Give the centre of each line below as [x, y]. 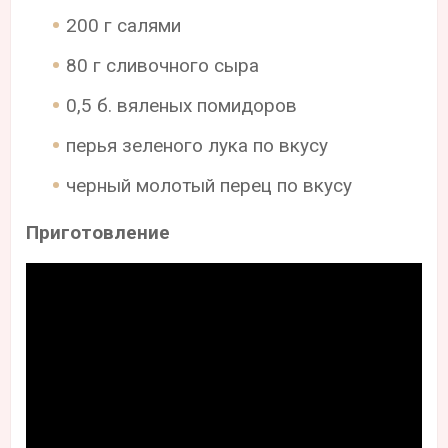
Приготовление [98, 232]
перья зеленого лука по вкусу [197, 145]
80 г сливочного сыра [163, 65]
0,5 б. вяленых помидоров [182, 105]
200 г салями [124, 25]
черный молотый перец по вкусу [209, 185]
